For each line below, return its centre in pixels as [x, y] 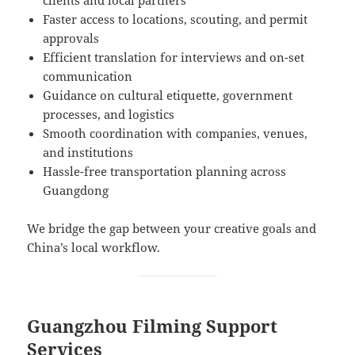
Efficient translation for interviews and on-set [174, 57]
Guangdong [76, 190]
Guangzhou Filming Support [153, 325]
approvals [71, 38]
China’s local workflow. [94, 247]
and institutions [88, 152]
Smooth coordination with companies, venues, [176, 133]
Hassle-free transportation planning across [165, 171]
